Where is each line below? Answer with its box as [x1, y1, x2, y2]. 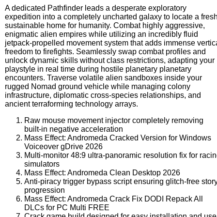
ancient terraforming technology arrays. [5, 99, 138, 108]
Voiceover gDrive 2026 [24, 142, 103, 151]
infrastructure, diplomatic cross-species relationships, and [5, 91, 201, 99]
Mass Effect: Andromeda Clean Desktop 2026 [24, 168, 180, 177]
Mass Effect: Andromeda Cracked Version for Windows [24, 133, 211, 142]
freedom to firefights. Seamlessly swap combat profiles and [5, 47, 206, 56]
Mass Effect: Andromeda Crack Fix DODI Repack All [24, 194, 203, 203]
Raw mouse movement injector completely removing [24, 116, 203, 124]
